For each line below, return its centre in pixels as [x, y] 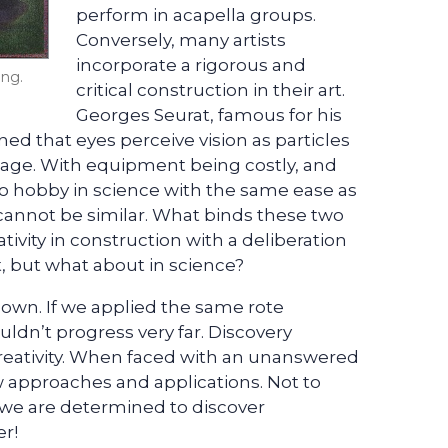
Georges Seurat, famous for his [209, 115]
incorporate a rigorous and [191, 65]
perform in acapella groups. [196, 15]
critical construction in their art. [210, 90]
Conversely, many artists [181, 40]
